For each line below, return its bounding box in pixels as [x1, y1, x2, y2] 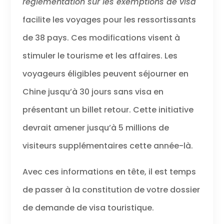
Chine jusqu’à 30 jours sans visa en [22, 86, 163, 98]
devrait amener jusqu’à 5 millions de [22, 122, 169, 134]
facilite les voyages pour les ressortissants [22, 14, 196, 26]
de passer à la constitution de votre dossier [22, 184, 200, 196]
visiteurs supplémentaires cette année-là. [22, 140, 193, 152]
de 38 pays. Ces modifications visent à [22, 32, 180, 44]
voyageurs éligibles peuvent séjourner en [22, 68, 188, 80]
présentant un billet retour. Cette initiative [22, 104, 193, 116]
